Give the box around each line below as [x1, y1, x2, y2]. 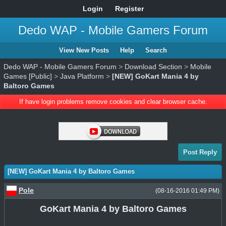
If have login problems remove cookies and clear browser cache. [19, 98, 207, 105]
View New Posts [59, 46, 109, 54]
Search [145, 46, 167, 54]
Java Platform [60, 72, 104, 80]
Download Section [125, 63, 182, 71]
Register [115, 5, 144, 13]
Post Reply [183, 148, 217, 156]
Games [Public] [4, 72, 52, 80]
